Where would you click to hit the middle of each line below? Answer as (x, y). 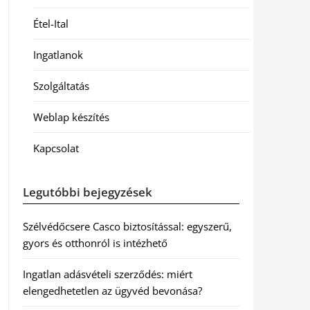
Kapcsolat (56, 148)
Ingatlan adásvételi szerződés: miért (107, 274)
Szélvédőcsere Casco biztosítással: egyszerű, (127, 226)
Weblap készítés (71, 117)
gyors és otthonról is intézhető (95, 243)
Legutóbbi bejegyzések (87, 192)
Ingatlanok (58, 55)
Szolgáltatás (61, 86)
